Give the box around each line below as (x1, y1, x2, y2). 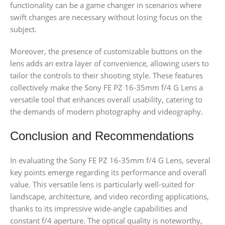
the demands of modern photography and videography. (10, 106, 203, 117)
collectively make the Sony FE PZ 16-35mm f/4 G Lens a (10, 82, 203, 93)
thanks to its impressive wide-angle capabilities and (10, 203, 187, 214)
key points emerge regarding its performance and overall (10, 167, 206, 178)
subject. (10, 24, 37, 35)
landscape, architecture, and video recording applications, (10, 191, 209, 202)
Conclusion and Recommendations (10, 129, 194, 143)
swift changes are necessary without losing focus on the (10, 12, 202, 23)
